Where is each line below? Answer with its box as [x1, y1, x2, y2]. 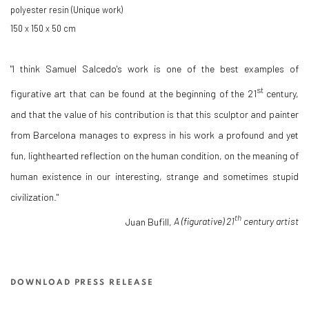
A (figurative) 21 [174, 215, 235, 228]
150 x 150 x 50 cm [10, 23, 76, 34]
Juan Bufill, [121, 215, 174, 228]
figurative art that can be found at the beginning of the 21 [10, 87, 257, 99]
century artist [241, 215, 299, 228]
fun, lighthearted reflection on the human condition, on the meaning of [10, 149, 299, 161]
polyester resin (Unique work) [10, 4, 123, 16]
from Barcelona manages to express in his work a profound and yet [10, 128, 299, 141]
